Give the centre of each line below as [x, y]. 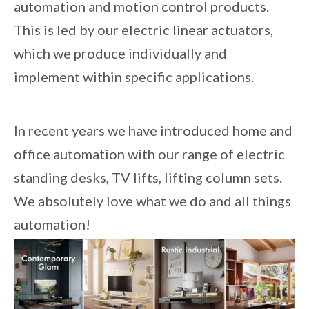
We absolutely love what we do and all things [152, 200]
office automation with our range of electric [149, 153]
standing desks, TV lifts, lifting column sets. [148, 177]
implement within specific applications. [135, 76]
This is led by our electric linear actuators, [143, 29]
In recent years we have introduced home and [153, 130]
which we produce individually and [120, 53]
